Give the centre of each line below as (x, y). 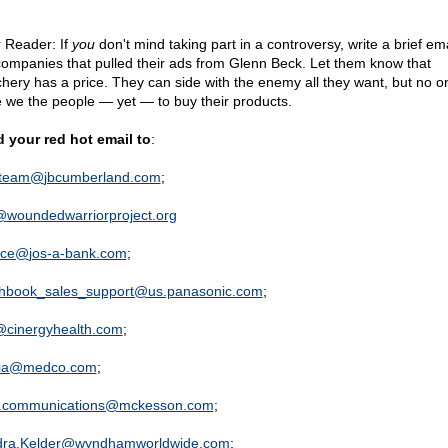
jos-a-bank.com (77, 253)
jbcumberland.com (102, 177)
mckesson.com (166, 405)
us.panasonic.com (205, 291)
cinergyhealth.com (64, 329)
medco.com (59, 367)
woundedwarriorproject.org (91, 215)
